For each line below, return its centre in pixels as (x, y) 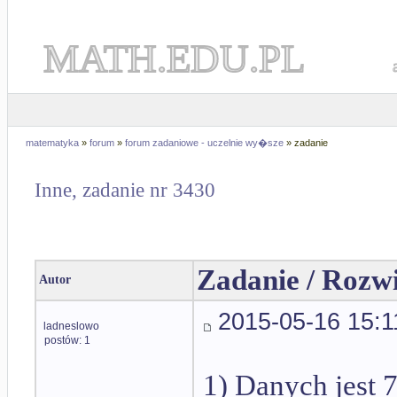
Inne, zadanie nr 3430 (125, 191)
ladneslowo (71, 326)
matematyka (52, 143)
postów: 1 (67, 340)
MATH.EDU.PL (174, 58)
